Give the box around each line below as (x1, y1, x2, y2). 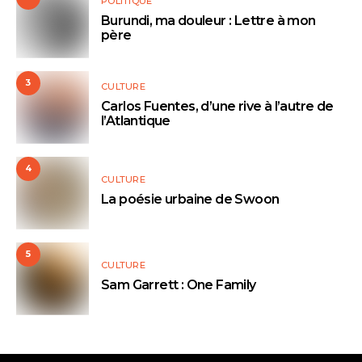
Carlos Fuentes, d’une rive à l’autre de (101, 98, 334, 114)
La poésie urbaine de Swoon (101, 191, 280, 207)
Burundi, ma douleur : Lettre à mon (101, 12, 316, 28)
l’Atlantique (101, 112, 170, 128)
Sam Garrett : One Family (101, 276, 256, 293)
